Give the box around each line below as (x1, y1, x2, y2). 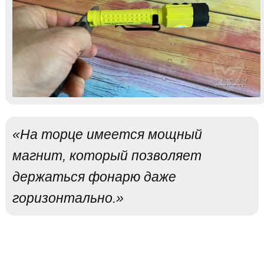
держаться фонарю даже (12, 169, 176, 185)
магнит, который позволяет (12, 148, 202, 164)
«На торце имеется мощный (12, 127, 202, 143)
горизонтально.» (12, 190, 124, 206)
